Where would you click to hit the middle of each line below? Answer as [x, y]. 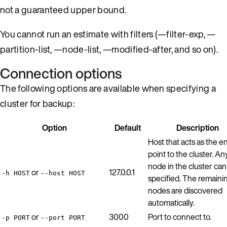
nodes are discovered [185, 190]
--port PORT [63, 217]
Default [127, 127]
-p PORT [16, 217]
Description [197, 127]
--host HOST [63, 173]
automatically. [171, 202]
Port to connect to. [180, 217]
